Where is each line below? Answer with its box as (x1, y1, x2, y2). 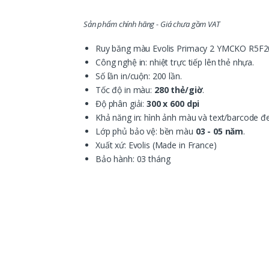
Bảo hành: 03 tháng (95, 153, 171, 165)
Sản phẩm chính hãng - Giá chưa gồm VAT (83, 19, 220, 30)
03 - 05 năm (195, 125, 244, 138)
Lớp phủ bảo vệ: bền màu (95, 125, 196, 138)
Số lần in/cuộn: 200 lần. (95, 70, 182, 82)
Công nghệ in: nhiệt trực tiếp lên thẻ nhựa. (95, 56, 254, 68)
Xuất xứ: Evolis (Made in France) (95, 139, 217, 151)
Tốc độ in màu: (95, 84, 154, 96)
